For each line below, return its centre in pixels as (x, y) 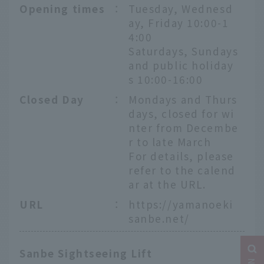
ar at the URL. (167, 184)
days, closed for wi (181, 113)
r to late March (170, 141)
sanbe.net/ (159, 218)
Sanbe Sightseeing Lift (86, 253)
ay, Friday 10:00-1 (179, 22)
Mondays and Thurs (183, 99)
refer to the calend (182, 170)
